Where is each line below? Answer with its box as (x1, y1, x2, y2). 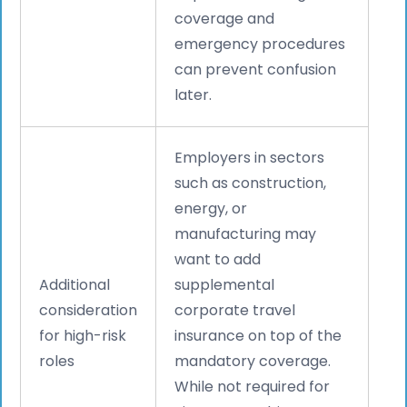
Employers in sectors (174, 146, 325, 168)
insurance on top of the (174, 324, 342, 346)
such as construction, (174, 172, 327, 194)
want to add (174, 248, 262, 270)
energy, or (174, 197, 248, 219)
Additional (39, 273, 111, 295)
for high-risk (39, 324, 127, 346)
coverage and (174, 7, 275, 29)
